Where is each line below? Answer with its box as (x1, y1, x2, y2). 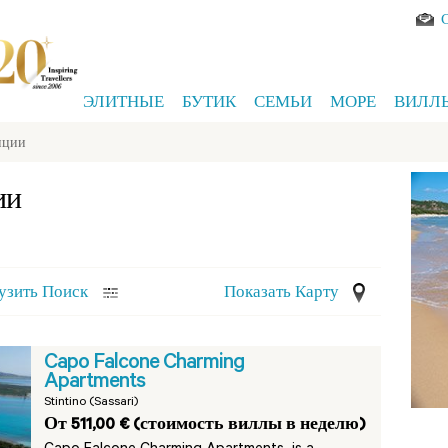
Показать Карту (224, 286, 339, 303)
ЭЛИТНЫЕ (83, 96, 164, 113)
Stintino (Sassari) (44, 396, 139, 410)
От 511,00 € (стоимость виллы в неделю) (44, 417, 366, 435)
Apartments (44, 371, 146, 395)
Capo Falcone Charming (44, 352, 245, 376)
